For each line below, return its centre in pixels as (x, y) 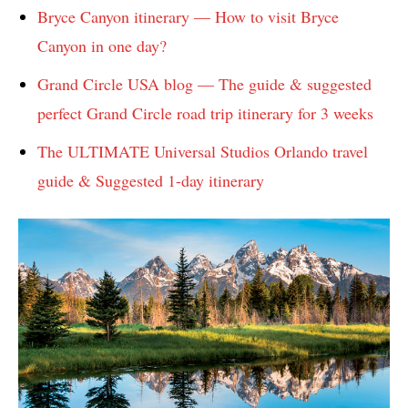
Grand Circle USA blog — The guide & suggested (204, 83)
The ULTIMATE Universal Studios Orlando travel (203, 151)
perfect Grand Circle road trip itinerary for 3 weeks (205, 112)
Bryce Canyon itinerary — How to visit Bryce (188, 16)
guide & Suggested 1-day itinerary (151, 180)
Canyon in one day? (102, 45)
